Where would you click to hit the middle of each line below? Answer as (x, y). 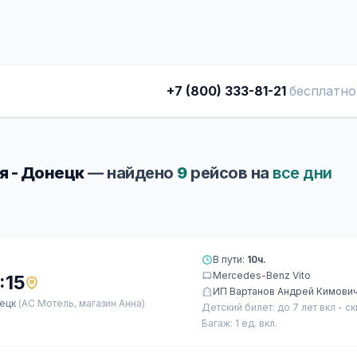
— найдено (130, 173)
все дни (302, 173)
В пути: (230, 259)
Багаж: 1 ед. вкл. (239, 323)
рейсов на (229, 173)
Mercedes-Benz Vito (262, 275)
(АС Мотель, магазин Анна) (82, 303)
